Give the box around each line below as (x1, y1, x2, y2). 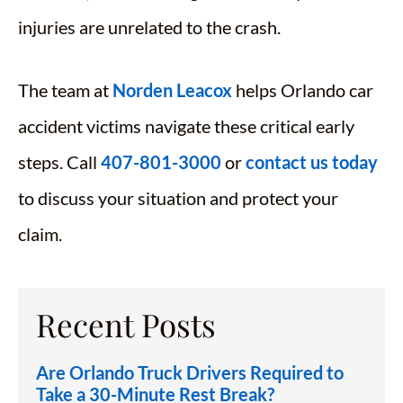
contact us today (246, 151, 378, 174)
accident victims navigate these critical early (18, 115, 354, 138)
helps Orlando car (232, 79, 373, 102)
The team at (18, 79, 112, 102)
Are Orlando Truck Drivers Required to (36, 362, 344, 384)
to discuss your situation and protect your (18, 187, 338, 210)
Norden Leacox (112, 79, 232, 102)
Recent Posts (36, 303, 216, 346)
